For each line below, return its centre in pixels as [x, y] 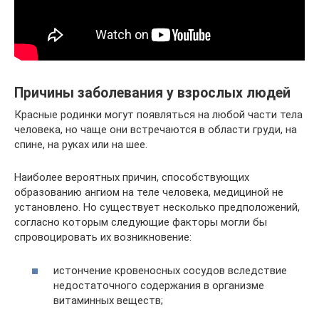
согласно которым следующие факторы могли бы [141, 222]
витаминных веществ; [108, 300]
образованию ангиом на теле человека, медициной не [149, 192]
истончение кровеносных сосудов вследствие [170, 270]
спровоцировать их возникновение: [103, 237]
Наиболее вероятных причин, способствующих [132, 177]
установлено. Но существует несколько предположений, [157, 207]
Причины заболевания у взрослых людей [152, 93]
